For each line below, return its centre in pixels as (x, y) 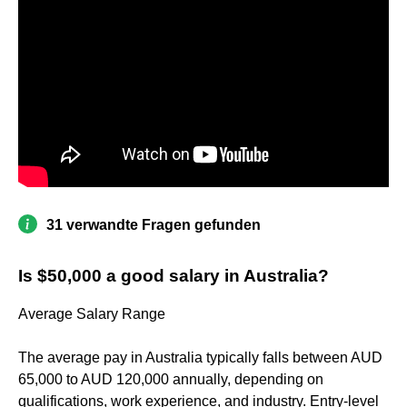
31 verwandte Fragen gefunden (154, 224)
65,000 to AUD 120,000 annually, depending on (171, 379)
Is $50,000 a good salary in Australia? (174, 275)
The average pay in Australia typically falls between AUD (200, 357)
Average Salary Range (92, 313)
